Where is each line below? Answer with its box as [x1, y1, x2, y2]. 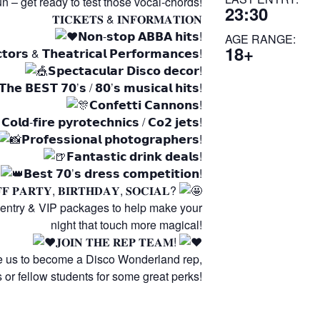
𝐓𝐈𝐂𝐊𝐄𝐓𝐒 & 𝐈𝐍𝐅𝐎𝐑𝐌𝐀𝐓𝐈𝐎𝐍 [51, 11, 202, 27]
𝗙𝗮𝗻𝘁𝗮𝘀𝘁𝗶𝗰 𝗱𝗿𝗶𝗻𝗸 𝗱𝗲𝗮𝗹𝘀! [66, 148, 202, 164]
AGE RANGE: [224, 31, 296, 47]
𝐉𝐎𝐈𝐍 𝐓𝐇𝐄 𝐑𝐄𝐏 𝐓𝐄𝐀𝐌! [55, 234, 179, 250]
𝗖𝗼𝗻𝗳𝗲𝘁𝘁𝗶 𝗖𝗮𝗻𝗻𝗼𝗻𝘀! [89, 96, 202, 113]
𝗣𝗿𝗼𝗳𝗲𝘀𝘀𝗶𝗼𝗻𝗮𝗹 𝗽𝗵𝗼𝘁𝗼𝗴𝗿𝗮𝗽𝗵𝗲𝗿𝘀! [21, 131, 202, 147]
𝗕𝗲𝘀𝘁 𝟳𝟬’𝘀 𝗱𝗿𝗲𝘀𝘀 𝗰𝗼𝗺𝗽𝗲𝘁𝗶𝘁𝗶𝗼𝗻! [23, 165, 202, 181]
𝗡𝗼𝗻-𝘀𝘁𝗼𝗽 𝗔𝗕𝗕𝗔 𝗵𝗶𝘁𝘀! [77, 28, 202, 44]
